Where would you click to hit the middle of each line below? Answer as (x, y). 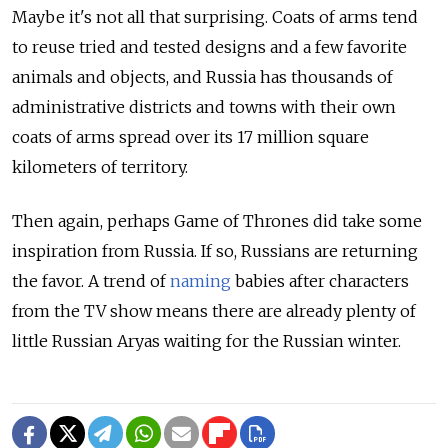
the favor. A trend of (91, 281)
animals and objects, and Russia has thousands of (202, 77)
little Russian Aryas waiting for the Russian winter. (206, 341)
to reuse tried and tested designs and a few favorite (209, 47)
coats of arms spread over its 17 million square (190, 137)
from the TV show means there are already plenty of (214, 311)
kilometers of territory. (100, 167)
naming (200, 281)
